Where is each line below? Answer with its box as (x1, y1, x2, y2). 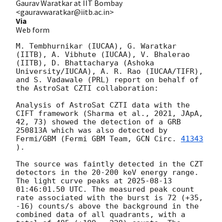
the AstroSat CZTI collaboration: (16, 83, 159, 93)
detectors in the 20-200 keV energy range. (16, 167, 199, 177)
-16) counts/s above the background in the (16, 201, 199, 211)
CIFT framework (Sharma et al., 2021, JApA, (16, 109, 203, 118)
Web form (16, 24, 50, 35)
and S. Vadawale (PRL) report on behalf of (16, 75, 199, 84)
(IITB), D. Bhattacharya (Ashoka (16, 58, 154, 67)
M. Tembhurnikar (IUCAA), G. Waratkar (16, 41, 176, 51)
